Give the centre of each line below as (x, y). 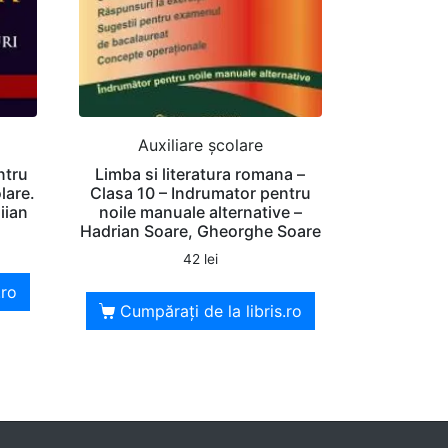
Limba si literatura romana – (200, 174)
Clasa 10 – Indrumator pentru (200, 193)
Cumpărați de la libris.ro (210, 311)
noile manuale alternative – (200, 212)
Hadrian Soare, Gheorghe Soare (200, 231)
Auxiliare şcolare (200, 145)
